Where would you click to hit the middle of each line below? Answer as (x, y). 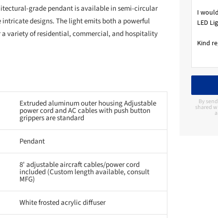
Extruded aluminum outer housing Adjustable (88, 103)
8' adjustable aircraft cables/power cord (80, 164)
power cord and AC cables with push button (85, 110)
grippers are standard (52, 118)
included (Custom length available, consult (84, 172)
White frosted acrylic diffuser (63, 202)
